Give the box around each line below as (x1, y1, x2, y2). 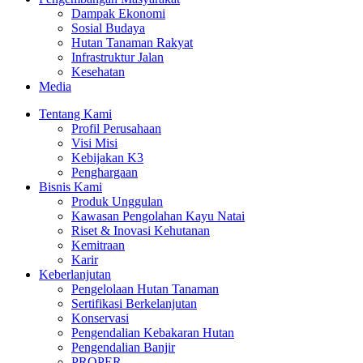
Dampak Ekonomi (71, 6, 165, 20)
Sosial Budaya (71, 21, 145, 35)
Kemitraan (71, 238, 125, 252)
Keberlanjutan (39, 267, 111, 281)
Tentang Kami (39, 107, 112, 121)
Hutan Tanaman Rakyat (71, 36, 193, 49)
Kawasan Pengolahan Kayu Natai (71, 209, 245, 223)
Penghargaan (71, 165, 138, 179)
